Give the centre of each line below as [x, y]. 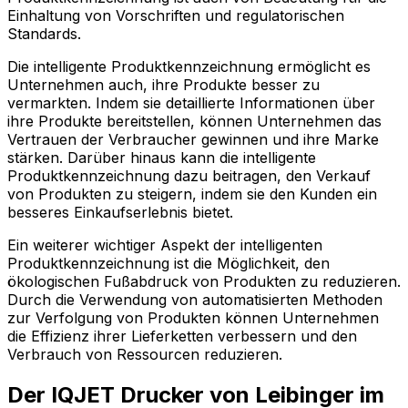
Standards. [44, 33]
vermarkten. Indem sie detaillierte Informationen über [191, 102]
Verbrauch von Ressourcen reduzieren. [145, 354]
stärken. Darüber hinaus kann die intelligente [162, 157]
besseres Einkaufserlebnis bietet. [120, 212]
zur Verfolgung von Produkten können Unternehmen [193, 317]
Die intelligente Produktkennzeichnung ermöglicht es [189, 66]
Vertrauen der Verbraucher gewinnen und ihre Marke [193, 139]
